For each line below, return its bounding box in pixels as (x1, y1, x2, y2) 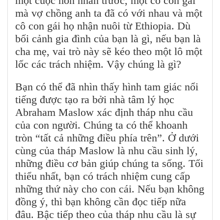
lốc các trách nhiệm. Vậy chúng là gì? (15, 58, 181, 71)
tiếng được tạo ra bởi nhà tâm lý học (15, 93, 174, 106)
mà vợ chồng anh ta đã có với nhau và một (15, 7, 202, 20)
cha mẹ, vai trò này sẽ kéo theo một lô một (15, 45, 202, 58)
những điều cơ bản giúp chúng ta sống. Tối (15, 157, 203, 170)
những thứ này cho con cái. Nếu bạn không (15, 183, 204, 195)
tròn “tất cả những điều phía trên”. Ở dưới (15, 132, 199, 144)
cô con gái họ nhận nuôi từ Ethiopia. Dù (15, 20, 191, 32)
